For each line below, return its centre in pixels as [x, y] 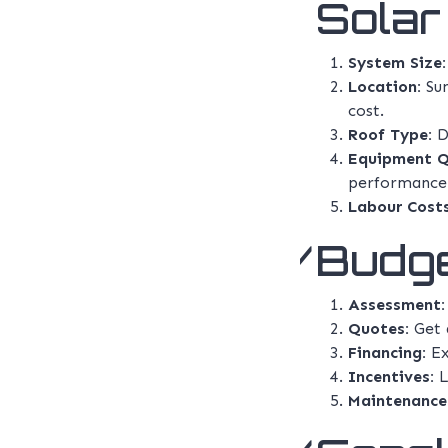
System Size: [397, 63]
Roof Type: [390, 135]
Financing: [387, 353]
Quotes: [378, 329]
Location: [384, 87]
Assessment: [396, 305]
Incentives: [391, 377]
